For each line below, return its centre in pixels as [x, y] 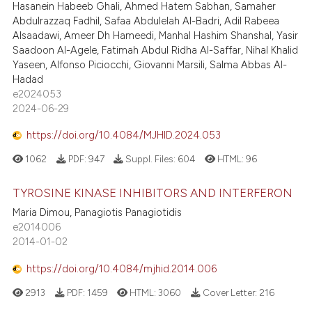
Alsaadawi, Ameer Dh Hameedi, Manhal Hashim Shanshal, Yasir [156, 35]
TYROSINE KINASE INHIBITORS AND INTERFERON [153, 193]
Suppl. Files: [151, 159]
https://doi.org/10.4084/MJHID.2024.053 [124, 135]
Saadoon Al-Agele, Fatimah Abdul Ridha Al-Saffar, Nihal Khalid [156, 50]
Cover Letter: [229, 292]
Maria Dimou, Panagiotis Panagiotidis [97, 212]
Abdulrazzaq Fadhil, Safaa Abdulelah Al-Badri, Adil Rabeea [146, 21]
